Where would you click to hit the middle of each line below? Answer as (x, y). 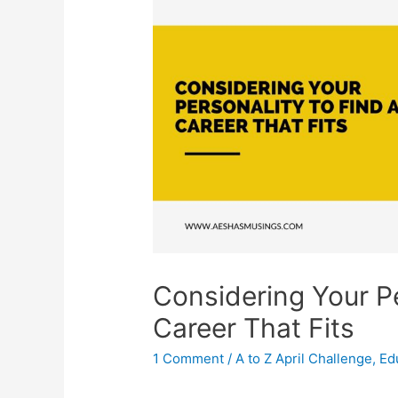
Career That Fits (254, 328)
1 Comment (189, 359)
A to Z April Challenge (304, 359)
